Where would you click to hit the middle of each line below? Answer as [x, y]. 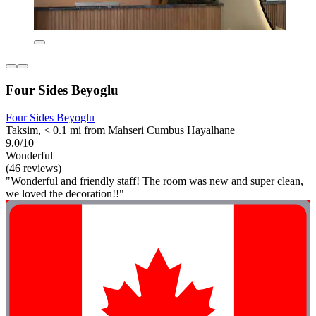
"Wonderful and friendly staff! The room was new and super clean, [154, 181]
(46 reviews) [34, 168]
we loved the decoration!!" [65, 193]
